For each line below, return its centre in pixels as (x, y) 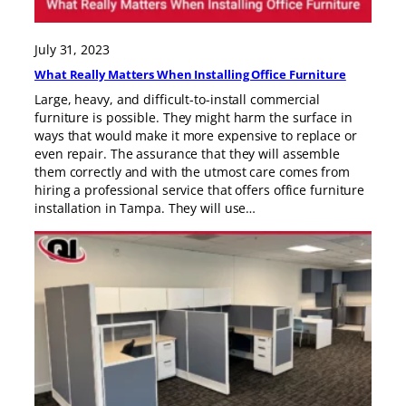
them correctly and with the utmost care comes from (192, 172)
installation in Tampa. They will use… (145, 208)
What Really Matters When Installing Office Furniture (190, 75)
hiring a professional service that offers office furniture (200, 190)
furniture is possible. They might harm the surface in (193, 118)
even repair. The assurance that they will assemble (187, 154)
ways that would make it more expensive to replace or (196, 136)
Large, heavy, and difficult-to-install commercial (178, 100)
